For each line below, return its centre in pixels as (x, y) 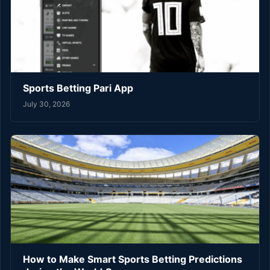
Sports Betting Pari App (78, 88)
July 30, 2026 (46, 104)
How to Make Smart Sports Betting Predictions (133, 259)
